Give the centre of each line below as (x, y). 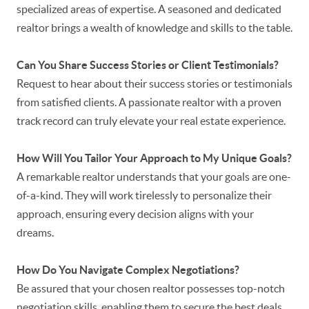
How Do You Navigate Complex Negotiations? (128, 270)
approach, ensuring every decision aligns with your (135, 214)
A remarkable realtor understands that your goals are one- (154, 177)
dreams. (35, 233)
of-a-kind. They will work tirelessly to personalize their (144, 196)
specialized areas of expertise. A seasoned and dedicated (149, 9)
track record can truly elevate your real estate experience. (151, 121)
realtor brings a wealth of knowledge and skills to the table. (154, 28)
